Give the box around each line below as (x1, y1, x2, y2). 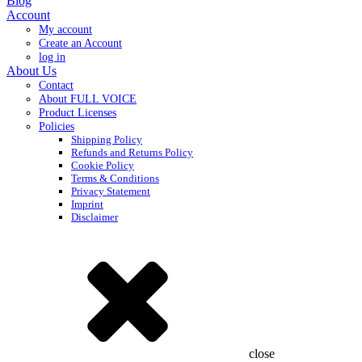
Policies (39, 120, 74, 133)
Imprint (71, 198, 103, 210)
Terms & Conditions (71, 172, 159, 184)
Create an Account (39, 36, 122, 49)
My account (39, 23, 92, 36)
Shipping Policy (71, 133, 142, 145)
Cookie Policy (71, 159, 134, 171)
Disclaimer (71, 211, 118, 223)
